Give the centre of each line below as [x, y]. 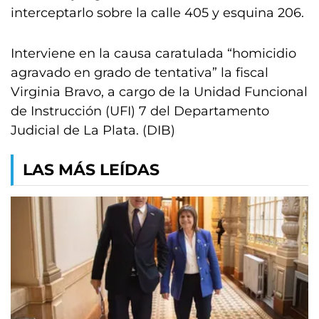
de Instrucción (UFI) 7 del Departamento [140, 111]
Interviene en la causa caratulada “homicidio [153, 54]
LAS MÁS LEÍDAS [91, 170]
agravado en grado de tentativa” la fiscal [140, 73]
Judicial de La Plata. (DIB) [93, 131]
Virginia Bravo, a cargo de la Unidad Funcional [159, 92]
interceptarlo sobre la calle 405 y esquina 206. [157, 13]
